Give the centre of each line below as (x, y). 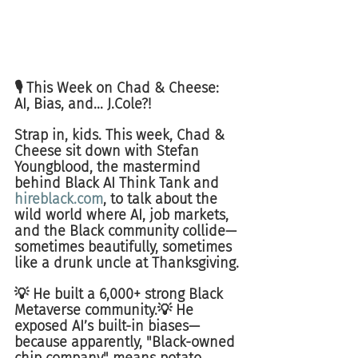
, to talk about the (162, 199)
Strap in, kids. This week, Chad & (121, 135)
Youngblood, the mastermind (109, 167)
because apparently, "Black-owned (127, 342)
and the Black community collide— (125, 231)
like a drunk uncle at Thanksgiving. (127, 263)
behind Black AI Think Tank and (119, 183)
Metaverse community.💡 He (106, 310)
